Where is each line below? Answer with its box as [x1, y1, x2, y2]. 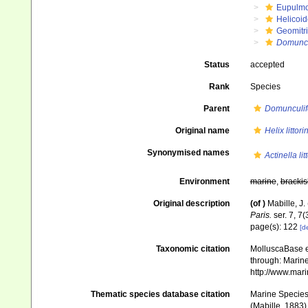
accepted [250, 60, 285, 69]
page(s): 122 [250, 222, 300, 232]
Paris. [250, 210, 272, 220]
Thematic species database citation [90, 289, 230, 300]
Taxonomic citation [155, 244, 230, 254]
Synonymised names [146, 148, 230, 157]
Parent [203, 104, 230, 113]
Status [203, 60, 230, 69]
